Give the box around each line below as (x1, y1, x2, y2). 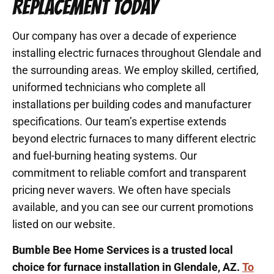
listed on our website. (12, 217, 116, 231)
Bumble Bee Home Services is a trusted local (12, 243, 233, 257)
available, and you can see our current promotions (12, 200, 253, 213)
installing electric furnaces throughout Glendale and (12, 46, 261, 59)
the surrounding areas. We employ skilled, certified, (12, 63, 259, 76)
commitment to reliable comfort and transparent (12, 166, 246, 179)
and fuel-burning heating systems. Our (12, 149, 197, 162)
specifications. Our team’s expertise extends (12, 114, 226, 128)
